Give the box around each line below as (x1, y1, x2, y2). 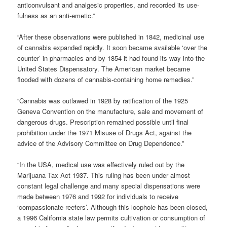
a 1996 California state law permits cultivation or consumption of (17, 213, 206, 223)
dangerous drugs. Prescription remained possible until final (17, 117, 189, 127)
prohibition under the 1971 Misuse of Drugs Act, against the (17, 128, 192, 138)
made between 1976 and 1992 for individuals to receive (17, 192, 179, 202)
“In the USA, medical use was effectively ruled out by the (17, 160, 185, 170)
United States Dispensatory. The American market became (17, 63, 191, 73)
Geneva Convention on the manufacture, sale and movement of (17, 106, 204, 117)
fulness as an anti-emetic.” (17, 10, 95, 20)
